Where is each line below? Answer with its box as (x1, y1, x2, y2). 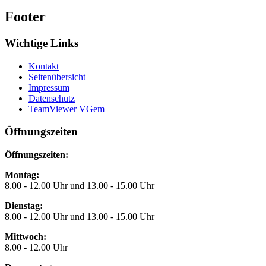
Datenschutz (28, 93, 75, 103)
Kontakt (28, 61, 59, 71)
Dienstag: (5, 201, 43, 211)
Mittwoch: (5, 232, 46, 242)
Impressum (28, 82, 69, 93)
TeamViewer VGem (28, 103, 104, 114)
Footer (5, 9, 46, 25)
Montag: (5, 170, 39, 180)
